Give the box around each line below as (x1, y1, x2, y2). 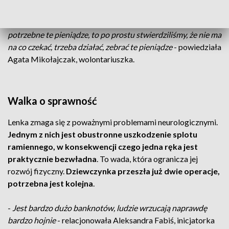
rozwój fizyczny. (8, 166, 66, 176)
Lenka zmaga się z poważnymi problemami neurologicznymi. (8, 117, 218, 127)
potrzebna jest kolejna (8, 178, 93, 188)
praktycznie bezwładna (8, 154, 97, 164)
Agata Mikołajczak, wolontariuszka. (8, 54, 134, 64)
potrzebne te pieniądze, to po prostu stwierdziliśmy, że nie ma (8, 30, 221, 39)
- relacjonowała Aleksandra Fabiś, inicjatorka (56, 215, 215, 225)
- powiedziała (172, 42, 221, 52)
